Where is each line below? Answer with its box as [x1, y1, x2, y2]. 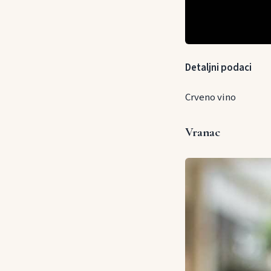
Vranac [185, 125, 220, 140]
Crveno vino [185, 90, 236, 105]
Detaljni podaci [185, 60, 252, 76]
